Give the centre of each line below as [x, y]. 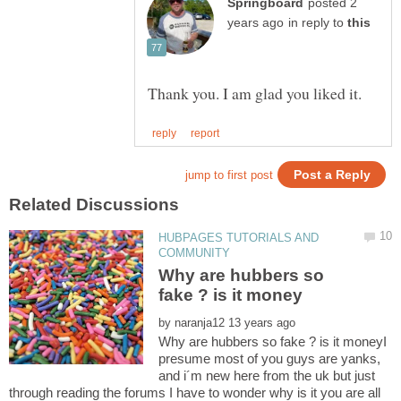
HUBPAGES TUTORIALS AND [239, 237]
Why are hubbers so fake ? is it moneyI [273, 342]
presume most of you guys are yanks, [270, 359]
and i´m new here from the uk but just [267, 376]
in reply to [318, 23]
